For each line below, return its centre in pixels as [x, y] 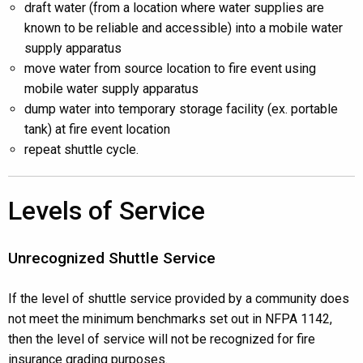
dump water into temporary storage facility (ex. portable [181, 109]
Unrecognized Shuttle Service [112, 258]
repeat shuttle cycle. [81, 149]
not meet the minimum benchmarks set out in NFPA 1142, [170, 319]
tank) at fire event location [97, 129]
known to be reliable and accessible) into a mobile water [184, 28]
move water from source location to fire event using [170, 68]
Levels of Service [107, 211]
